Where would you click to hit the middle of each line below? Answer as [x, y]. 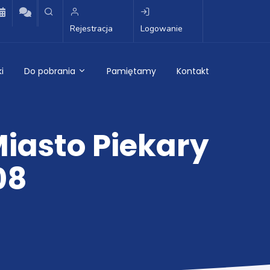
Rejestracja [91, 29]
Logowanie [161, 29]
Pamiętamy [131, 71]
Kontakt [193, 71]
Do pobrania [51, 71]
